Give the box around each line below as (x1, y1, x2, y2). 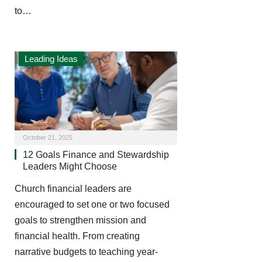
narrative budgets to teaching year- (15, 246, 158, 257)
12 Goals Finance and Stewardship (23, 149, 169, 160)
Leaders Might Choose (23, 161, 117, 171)
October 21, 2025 (23, 133, 73, 141)
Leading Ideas (25, 54, 78, 64)
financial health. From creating (15, 230, 140, 241)
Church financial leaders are (15, 183, 132, 194)
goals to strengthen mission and (15, 215, 146, 225)
